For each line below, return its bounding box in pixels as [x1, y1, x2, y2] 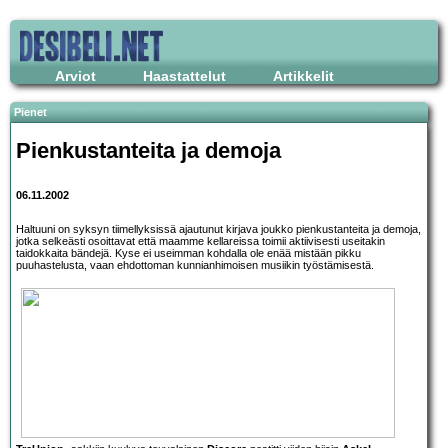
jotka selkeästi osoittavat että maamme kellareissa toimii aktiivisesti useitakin [16, 235, 385, 248]
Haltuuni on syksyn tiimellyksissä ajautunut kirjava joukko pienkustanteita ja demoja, [16, 223, 421, 236]
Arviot [55, 68, 96, 84]
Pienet [14, 106, 47, 118]
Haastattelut [143, 68, 226, 84]
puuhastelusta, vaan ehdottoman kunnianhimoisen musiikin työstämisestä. [16, 259, 374, 272]
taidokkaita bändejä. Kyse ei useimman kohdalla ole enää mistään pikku [16, 247, 361, 260]
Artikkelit [273, 68, 334, 84]
